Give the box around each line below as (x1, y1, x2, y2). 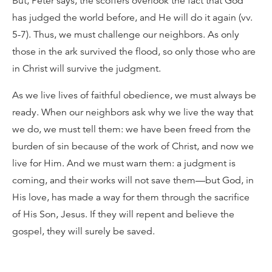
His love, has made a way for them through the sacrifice (12, 191, 250, 203)
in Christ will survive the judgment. (12, 63, 161, 75)
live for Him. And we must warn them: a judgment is (12, 157, 236, 169)
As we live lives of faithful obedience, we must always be (12, 89, 256, 101)
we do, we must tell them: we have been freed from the (12, 123, 251, 135)
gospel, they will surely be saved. (12, 225, 155, 237)
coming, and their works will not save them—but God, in (12, 174, 254, 186)
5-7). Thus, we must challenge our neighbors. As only (12, 29, 239, 41)
